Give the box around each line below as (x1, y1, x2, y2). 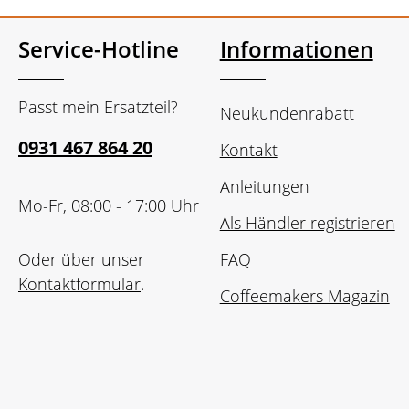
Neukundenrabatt (219, 102, 354, 124)
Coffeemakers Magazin (219, 285, 390, 307)
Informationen (219, 34, 373, 64)
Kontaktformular (18, 273, 141, 295)
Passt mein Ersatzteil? (18, 96, 178, 118)
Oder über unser (18, 248, 144, 270)
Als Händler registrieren (219, 212, 395, 234)
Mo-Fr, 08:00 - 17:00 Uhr (18, 194, 199, 216)
